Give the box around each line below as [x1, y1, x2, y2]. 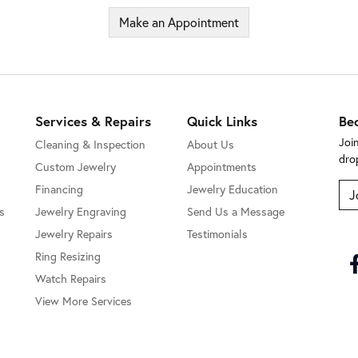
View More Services [35, 293, 132, 309]
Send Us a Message [187, 204, 284, 220]
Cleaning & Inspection [35, 137, 145, 153]
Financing [35, 181, 83, 197]
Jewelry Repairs [35, 226, 113, 242]
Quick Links [187, 112, 257, 131]
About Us [187, 137, 234, 153]
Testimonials [187, 226, 248, 242]
